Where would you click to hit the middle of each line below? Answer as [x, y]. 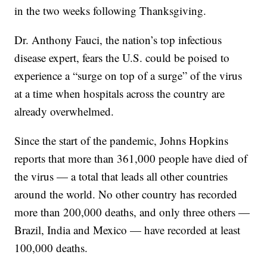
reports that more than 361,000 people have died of [131, 159]
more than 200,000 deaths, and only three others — [132, 212]
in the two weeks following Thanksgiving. [111, 11]
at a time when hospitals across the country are [120, 94]
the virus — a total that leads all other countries [121, 176]
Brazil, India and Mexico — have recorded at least [128, 230]
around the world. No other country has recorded [126, 194]
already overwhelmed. [64, 111]
